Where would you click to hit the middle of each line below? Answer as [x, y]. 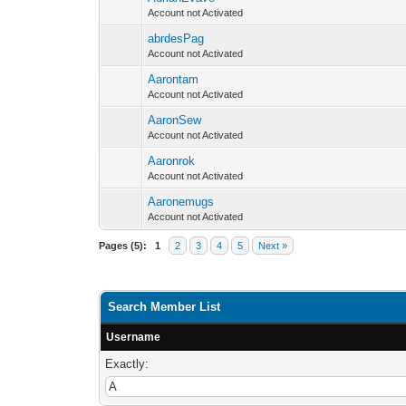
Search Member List [164, 307]
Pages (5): [123, 246]
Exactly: [127, 364]
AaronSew [175, 120]
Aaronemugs [181, 202]
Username [134, 337]
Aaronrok [172, 161]
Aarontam [174, 79]
